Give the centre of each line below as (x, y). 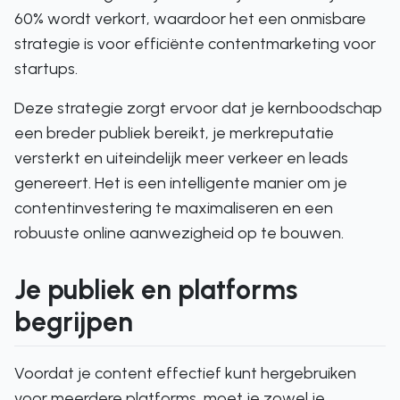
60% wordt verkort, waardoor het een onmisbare (190, 19)
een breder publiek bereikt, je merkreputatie (174, 133)
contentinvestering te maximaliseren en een (174, 208)
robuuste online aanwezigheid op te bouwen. (179, 233)
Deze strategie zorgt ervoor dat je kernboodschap (198, 108)
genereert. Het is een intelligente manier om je (181, 183)
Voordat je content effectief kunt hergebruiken (185, 373)
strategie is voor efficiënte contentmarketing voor (195, 44)
